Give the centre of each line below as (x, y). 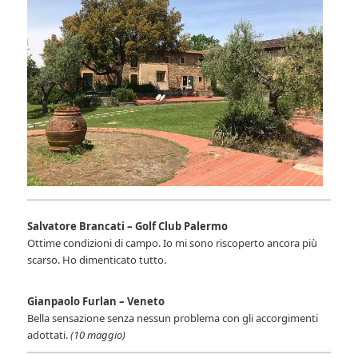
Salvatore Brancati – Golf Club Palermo (128, 227)
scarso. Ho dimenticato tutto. (98, 260)
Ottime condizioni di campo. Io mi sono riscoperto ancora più (173, 243)
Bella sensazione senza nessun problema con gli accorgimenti (173, 318)
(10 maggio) (98, 335)
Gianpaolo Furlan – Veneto (96, 302)
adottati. (49, 335)
